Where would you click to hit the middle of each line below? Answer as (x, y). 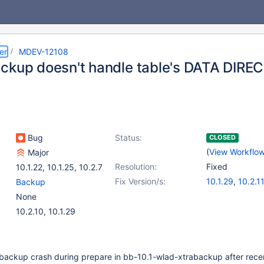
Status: (128, 138)
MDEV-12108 (44, 52)
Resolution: (136, 166)
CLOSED (222, 137)
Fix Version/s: (140, 181)
